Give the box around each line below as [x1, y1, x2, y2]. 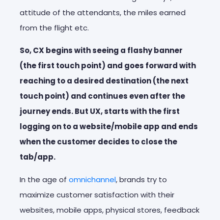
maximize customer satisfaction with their [20, 189, 174, 200]
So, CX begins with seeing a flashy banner [20, 45, 183, 55]
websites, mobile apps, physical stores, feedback [20, 204, 199, 215]
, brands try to [116, 174, 167, 185]
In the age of [20, 174, 69, 185]
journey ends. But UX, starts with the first [20, 106, 180, 116]
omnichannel [69, 174, 116, 185]
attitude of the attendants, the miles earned [20, 7, 186, 18]
